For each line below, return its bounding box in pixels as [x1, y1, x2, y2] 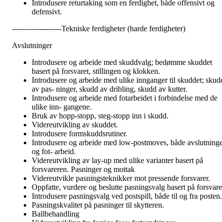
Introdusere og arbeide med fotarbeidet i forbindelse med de [32, 94, 218, 103]
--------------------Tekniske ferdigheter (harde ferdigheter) [12, 24, 185, 33]
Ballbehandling [32, 210, 79, 219]
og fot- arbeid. [32, 147, 76, 156]
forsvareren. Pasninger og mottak [32, 165, 135, 174]
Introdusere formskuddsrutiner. [32, 129, 127, 138]
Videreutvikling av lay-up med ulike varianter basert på [32, 156, 203, 165]
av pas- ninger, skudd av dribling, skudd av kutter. [32, 85, 187, 94]
